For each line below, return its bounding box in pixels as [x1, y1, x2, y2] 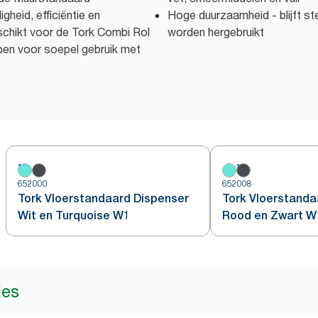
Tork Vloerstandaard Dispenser [18, 192, 189, 205]
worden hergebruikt [168, 25, 264, 39]
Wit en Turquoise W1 [18, 209, 130, 222]
